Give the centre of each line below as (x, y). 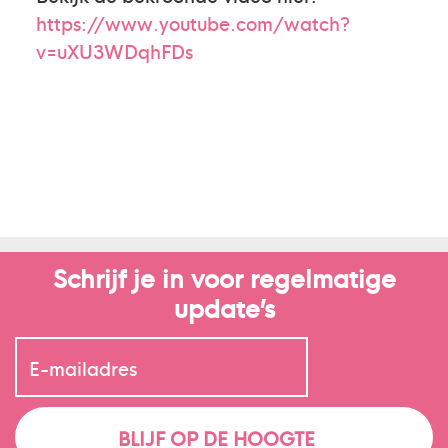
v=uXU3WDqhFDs (114, 50)
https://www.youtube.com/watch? (193, 22)
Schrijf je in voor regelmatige (224, 276)
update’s (224, 306)
